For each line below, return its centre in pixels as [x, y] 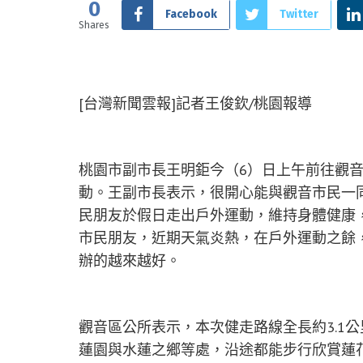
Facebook [191, 14]
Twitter [299, 14]
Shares [94, 25]
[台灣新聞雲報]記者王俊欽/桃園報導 [195, 104]
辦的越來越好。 [130, 261]
